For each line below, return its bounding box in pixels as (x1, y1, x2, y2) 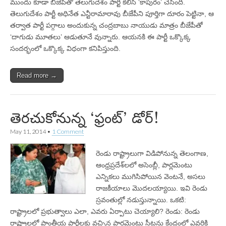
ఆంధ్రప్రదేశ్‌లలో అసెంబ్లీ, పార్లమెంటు (96, 161, 192, 169)
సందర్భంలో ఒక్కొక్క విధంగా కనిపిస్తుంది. (10, 44, 121, 52)
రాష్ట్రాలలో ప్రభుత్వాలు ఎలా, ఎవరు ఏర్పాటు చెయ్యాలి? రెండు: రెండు (10, 207, 200, 215)
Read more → (17, 72, 57, 79)
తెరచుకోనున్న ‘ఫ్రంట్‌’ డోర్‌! (10, 109, 159, 127)
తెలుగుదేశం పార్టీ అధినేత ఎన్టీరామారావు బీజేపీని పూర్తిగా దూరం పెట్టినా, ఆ (10, 10, 214, 18)
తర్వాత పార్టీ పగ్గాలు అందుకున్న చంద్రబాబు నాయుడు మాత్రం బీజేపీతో (10, 21, 203, 29)
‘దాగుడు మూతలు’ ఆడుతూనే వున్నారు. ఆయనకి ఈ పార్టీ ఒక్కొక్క (10, 33, 191, 41)
